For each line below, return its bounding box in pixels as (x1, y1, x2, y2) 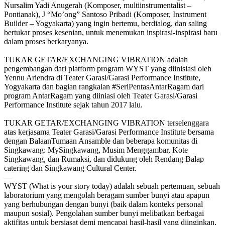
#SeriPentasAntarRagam (112, 82, 190, 91)
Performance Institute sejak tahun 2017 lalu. (4, 100, 143, 109)
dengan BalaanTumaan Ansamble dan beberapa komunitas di (4, 136, 197, 145)
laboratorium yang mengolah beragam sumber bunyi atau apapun (4, 190, 209, 199)
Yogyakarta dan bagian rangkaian (4, 82, 112, 91)
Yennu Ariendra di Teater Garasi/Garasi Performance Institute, (4, 73, 200, 82)
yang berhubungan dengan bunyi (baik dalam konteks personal (4, 199, 203, 208)
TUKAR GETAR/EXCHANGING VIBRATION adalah (4, 55, 188, 64)
